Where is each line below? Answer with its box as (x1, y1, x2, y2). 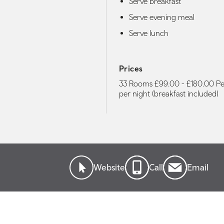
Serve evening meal (129, 12, 194, 21)
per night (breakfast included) (119, 89, 218, 98)
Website (93, 162, 125, 173)
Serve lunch (129, 28, 168, 37)
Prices (119, 64, 143, 73)
